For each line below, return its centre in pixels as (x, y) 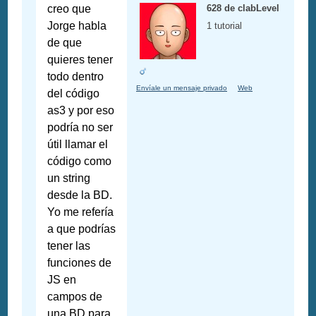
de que (65, 43)
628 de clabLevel (243, 8)
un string (69, 178)
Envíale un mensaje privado (182, 88)
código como (80, 162)
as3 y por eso (81, 111)
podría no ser (80, 128)
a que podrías (82, 229)
